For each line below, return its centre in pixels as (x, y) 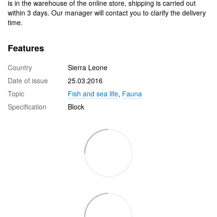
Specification (27, 106)
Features (26, 48)
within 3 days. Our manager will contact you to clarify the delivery (107, 12)
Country (20, 67)
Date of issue (28, 80)
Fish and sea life (93, 93)
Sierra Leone (88, 67)
